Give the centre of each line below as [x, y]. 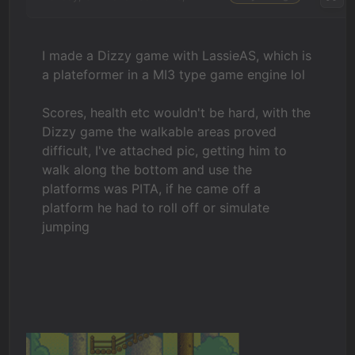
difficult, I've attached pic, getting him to [165, 151]
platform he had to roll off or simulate [156, 208]
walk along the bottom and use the [147, 170]
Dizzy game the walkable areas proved [160, 132]
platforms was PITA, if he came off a [152, 189]
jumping [66, 227]
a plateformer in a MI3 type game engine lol [174, 74]
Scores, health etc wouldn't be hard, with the [177, 113]
